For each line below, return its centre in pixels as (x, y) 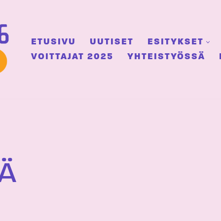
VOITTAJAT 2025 (72, 57)
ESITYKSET (176, 42)
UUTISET (112, 42)
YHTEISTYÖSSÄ (166, 57)
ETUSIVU (54, 42)
